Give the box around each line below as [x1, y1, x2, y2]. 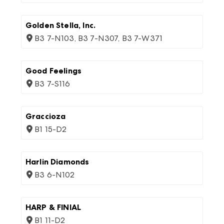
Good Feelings [25, 66, 82, 75]
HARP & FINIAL [25, 202, 81, 212]
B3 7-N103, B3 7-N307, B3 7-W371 [34, 33, 163, 43]
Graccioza [25, 111, 66, 121]
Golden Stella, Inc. [25, 20, 96, 30]
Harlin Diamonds [25, 157, 89, 166]
